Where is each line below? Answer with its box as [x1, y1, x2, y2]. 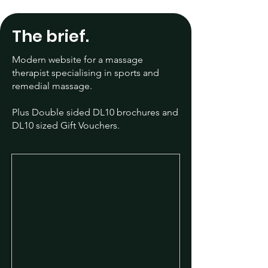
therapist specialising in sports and [12, 67, 159, 78]
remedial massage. [12, 80, 92, 92]
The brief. [12, 25, 89, 47]
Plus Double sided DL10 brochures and [12, 106, 178, 118]
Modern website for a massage [12, 54, 143, 65]
